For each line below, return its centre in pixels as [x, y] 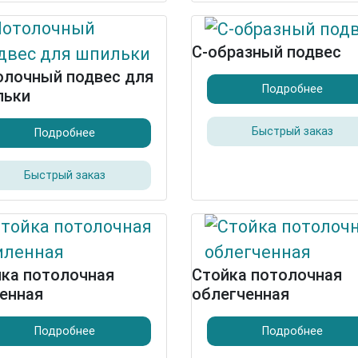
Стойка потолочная [267, 275]
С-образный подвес [267, 52]
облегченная [241, 294]
